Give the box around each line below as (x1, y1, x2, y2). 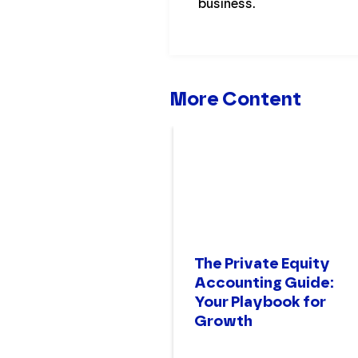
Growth (194, 312, 253, 331)
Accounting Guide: (194, 273, 334, 292)
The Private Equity (194, 254, 330, 273)
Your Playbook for (194, 292, 326, 312)
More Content (169, 86, 301, 110)
